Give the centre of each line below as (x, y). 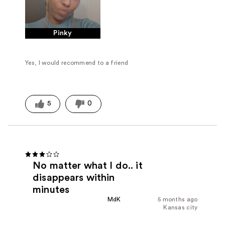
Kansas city (181, 208)
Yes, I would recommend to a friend (77, 63)
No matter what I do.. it (88, 166)
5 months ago (178, 200)
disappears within (74, 178)
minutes (51, 190)
